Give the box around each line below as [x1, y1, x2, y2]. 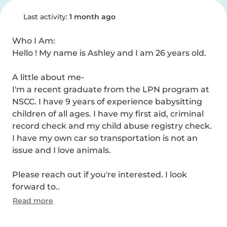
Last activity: [21, 12, 69, 21]
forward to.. [12, 182, 60, 192]
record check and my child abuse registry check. [12, 121, 212, 131]
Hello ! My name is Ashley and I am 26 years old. [12, 48, 206, 58]
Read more [13, 196, 53, 205]
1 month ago [69, 12, 116, 21]
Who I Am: [12, 36, 55, 46]
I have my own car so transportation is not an [12, 133, 198, 143]
